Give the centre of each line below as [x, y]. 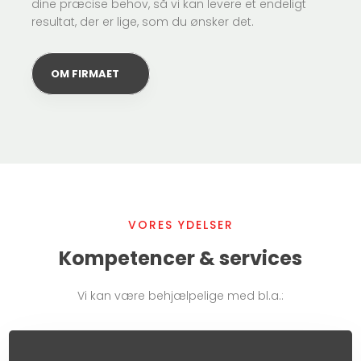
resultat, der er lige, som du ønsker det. [143, 21]
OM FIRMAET [85, 74]
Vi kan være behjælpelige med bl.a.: [180, 295]
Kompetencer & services [180, 258]
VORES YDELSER [180, 224]
